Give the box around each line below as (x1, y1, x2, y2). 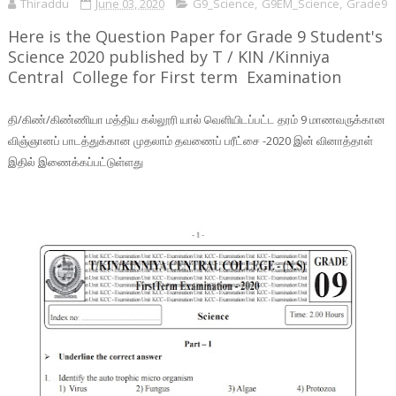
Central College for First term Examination (7, 66, 346, 88)
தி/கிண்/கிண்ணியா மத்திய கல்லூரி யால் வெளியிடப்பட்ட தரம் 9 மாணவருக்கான (7, 111, 385, 127)
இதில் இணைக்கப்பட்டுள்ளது (7, 154, 143, 170)
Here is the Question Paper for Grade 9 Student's (7, 26, 383, 47)
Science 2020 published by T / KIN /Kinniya (7, 46, 330, 67)
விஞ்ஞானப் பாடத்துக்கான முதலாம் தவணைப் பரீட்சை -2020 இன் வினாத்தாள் (7, 133, 373, 148)
